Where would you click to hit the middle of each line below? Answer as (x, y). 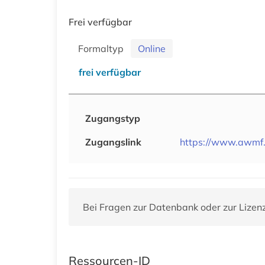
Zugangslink (113, 142)
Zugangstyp (113, 118)
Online (152, 48)
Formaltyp (103, 48)
